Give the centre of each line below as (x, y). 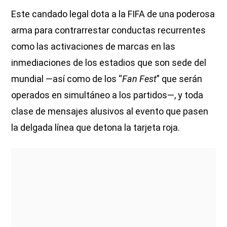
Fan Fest (140, 79)
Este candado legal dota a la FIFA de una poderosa (113, 14)
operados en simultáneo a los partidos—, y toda (107, 95)
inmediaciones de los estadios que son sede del (109, 63)
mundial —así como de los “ (67, 79)
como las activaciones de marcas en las (93, 47)
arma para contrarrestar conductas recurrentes (109, 30)
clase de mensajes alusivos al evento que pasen (110, 111)
